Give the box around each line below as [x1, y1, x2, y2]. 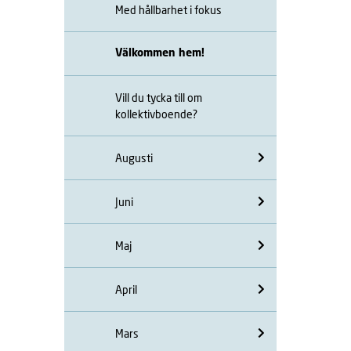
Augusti [115, 150, 153, 165]
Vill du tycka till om [115, 90, 202, 104]
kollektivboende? [115, 107, 197, 121]
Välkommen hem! [115, 47, 204, 59]
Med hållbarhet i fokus [115, 2, 222, 16]
